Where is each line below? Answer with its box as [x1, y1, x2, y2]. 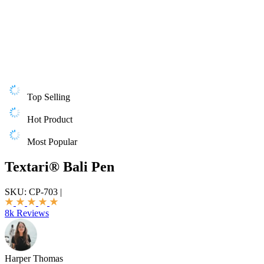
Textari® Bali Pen [5, 159, 114, 174]
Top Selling [27, 92, 70, 102]
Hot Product [27, 114, 72, 124]
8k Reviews [5, 207, 49, 218]
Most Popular [27, 137, 77, 147]
